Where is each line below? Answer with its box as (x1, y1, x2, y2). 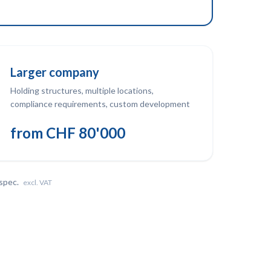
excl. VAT (22, 178, 52, 187)
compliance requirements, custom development (10, 99, 190, 109)
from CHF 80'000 (10, 124, 125, 142)
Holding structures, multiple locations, (10, 85, 154, 96)
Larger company (10, 65, 99, 79)
